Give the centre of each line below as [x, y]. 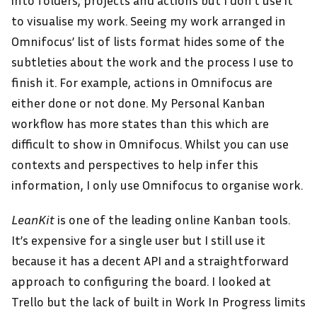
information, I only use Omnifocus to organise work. [157, 185]
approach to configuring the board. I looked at [141, 281]
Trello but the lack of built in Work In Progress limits [158, 301]
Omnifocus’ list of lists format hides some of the [148, 41]
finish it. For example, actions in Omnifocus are [142, 82]
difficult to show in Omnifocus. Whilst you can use [150, 144]
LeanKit [33, 219]
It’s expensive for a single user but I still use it [138, 240]
